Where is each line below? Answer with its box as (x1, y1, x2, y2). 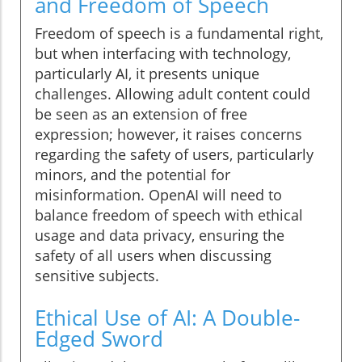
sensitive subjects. (35, 266, 159, 286)
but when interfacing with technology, (35, 44, 291, 64)
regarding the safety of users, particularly (35, 145, 314, 165)
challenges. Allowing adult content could (35, 84, 310, 104)
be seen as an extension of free (35, 104, 247, 124)
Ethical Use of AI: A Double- (35, 303, 300, 333)
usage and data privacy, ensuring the (35, 225, 284, 246)
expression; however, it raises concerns (35, 124, 302, 145)
